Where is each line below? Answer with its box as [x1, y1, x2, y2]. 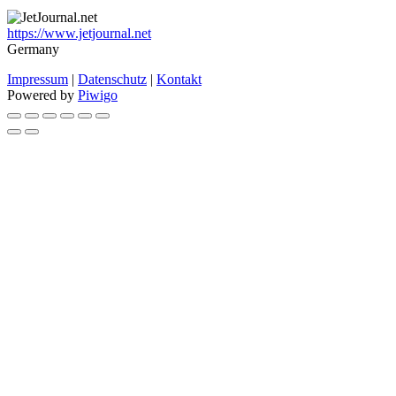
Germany [7, 42, 59, 57]
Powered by [7, 88, 78, 103]
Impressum [7, 72, 68, 88]
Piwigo [78, 88, 118, 103]
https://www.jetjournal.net [7, 26, 151, 42]
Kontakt [156, 72, 202, 88]
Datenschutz [78, 72, 147, 88]
